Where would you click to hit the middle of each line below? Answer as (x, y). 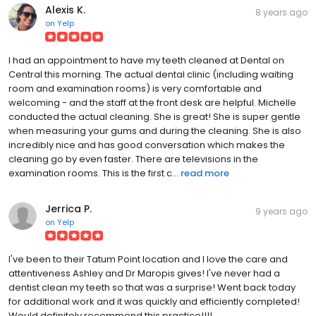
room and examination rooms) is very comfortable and (135, 89)
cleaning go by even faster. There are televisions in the (133, 159)
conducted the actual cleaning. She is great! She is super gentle (154, 117)
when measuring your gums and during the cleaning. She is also (155, 131)
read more (205, 174)
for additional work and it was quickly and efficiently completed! (154, 302)
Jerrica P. (68, 209)
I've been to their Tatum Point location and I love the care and (148, 260)
